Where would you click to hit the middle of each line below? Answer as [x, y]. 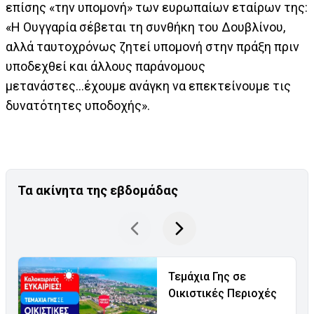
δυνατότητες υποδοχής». [78, 105]
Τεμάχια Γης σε [207, 277]
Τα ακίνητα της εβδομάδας [98, 190]
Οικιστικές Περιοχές [223, 293]
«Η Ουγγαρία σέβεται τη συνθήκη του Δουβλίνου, [145, 27]
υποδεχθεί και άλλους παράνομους [105, 66]
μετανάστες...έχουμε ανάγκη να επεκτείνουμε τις [148, 86]
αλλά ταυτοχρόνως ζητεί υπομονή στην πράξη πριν [152, 47]
